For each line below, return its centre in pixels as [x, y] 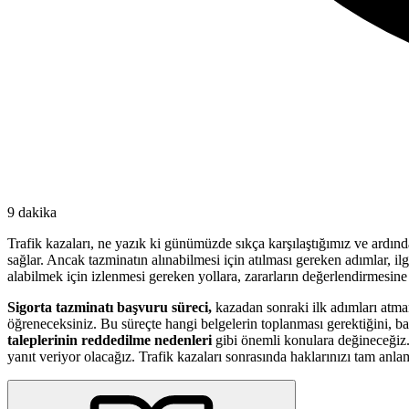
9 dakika [32, 212]
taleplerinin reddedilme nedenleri [110, 340]
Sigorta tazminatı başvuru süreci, [110, 307]
